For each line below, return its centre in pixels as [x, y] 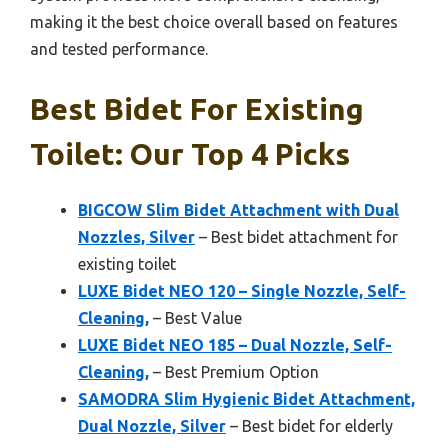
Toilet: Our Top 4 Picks [190, 154]
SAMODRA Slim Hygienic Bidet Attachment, [246, 399]
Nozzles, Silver [136, 237]
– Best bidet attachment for [296, 237]
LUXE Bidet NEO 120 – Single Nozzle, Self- [242, 291]
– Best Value [195, 318]
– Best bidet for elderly [309, 426]
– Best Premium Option [234, 372]
